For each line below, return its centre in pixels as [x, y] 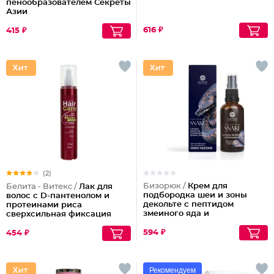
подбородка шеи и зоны [195, 195]
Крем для [208, 186]
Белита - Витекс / [43, 187]
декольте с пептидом [188, 205]
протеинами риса [44, 205]
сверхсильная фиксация [59, 214]
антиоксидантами [182, 223]
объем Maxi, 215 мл [46, 224]
